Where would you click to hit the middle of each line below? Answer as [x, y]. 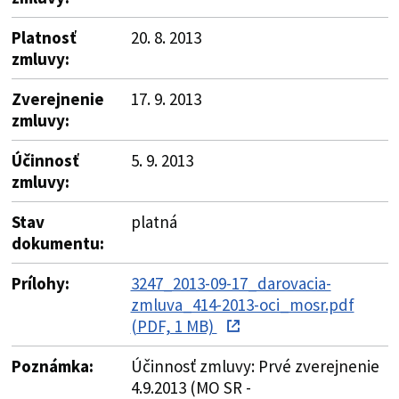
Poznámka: [52, 366]
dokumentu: [57, 243]
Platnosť [44, 37]
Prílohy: [40, 283]
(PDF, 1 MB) [174, 326]
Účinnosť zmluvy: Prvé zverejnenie [255, 366]
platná [154, 221]
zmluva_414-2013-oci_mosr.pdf [242, 304]
